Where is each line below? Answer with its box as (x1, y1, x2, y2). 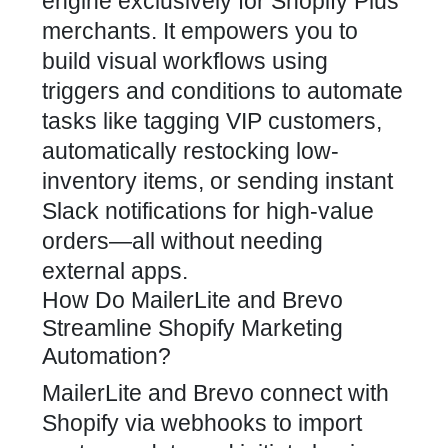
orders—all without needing (42, 228, 323, 254)
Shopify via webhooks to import (42, 410, 362, 436)
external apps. (42, 258, 188, 284)
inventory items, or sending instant (42, 168, 393, 194)
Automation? (42, 343, 171, 369)
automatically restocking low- (42, 138, 339, 164)
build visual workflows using (42, 48, 328, 74)
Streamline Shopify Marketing (42, 315, 343, 341)
